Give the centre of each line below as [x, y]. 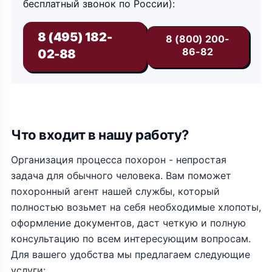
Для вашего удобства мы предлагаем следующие [131, 255]
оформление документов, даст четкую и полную [128, 223]
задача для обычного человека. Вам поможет [121, 176]
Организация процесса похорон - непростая [119, 160]
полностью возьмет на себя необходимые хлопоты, [136, 207]
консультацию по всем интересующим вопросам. [131, 239]
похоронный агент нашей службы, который [115, 192]
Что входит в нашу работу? [100, 135]
